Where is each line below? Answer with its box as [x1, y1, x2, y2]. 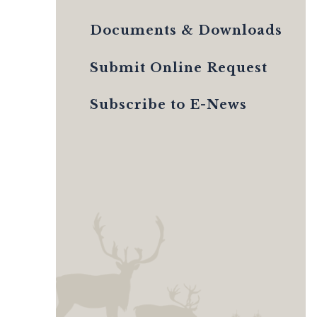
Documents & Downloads [90, 23, 282, 39]
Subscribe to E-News [90, 97, 247, 113]
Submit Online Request [90, 59, 267, 76]
